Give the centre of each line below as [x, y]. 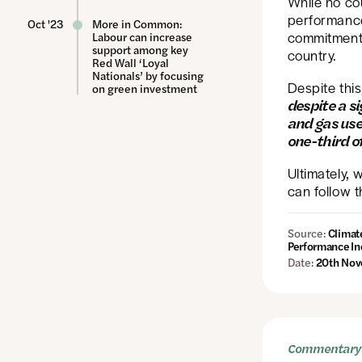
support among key [140, 49]
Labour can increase [142, 36]
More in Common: [137, 23]
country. [312, 55]
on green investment [144, 88]
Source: [306, 233]
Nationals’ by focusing [147, 75]
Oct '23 [45, 23]
